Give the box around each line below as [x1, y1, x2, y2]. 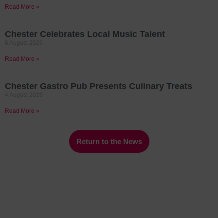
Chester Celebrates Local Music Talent [5, 29, 165, 39]
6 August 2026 [5, 39, 43, 47]
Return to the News [76, 137, 142, 146]
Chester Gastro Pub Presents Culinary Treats [5, 81, 192, 91]
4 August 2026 [5, 91, 43, 99]
